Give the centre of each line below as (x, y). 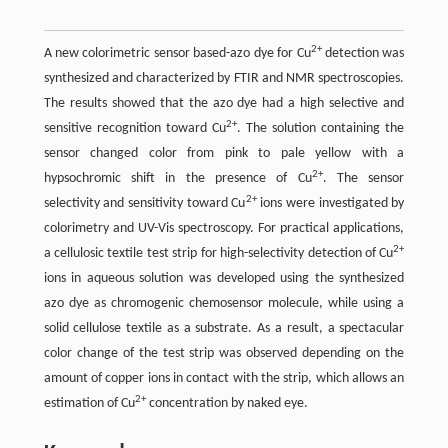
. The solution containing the (320, 129)
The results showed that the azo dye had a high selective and (224, 104)
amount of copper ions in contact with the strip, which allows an (224, 379)
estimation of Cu (89, 404)
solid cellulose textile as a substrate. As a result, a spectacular (224, 329)
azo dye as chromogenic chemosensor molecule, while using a (224, 304)
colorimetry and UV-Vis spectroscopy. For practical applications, (224, 229)
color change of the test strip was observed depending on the (224, 354)
